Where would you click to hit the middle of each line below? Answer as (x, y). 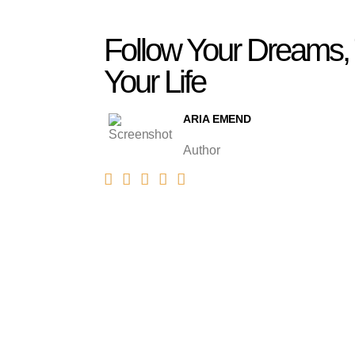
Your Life (154, 82)
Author (202, 150)
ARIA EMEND (218, 119)
